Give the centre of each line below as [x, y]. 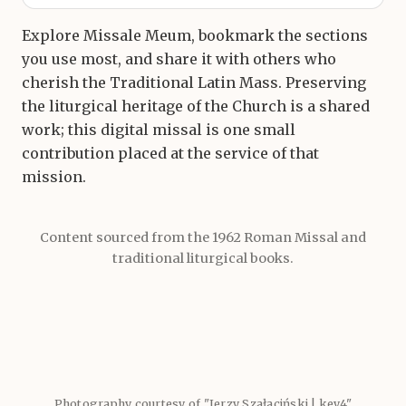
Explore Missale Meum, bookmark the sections [195, 36]
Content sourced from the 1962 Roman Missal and [203, 237]
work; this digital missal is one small [159, 130]
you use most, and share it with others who [179, 59]
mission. [54, 177]
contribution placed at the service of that [170, 154]
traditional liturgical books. [203, 258]
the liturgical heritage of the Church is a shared [196, 106]
